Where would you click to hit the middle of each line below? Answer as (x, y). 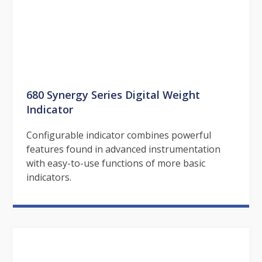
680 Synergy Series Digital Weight (113, 94)
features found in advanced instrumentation (123, 149)
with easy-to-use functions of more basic (116, 163)
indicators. (49, 177)
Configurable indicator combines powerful (118, 135)
